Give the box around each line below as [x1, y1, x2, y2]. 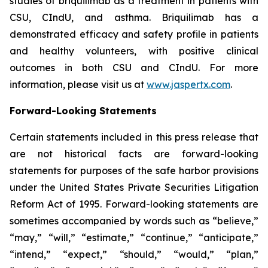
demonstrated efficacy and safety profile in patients [10, 28, 258, 40]
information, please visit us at [10, 78, 147, 90]
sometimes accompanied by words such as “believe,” [10, 215, 258, 227]
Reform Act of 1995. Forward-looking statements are [10, 198, 258, 210]
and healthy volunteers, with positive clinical [10, 45, 258, 57]
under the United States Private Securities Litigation [10, 181, 258, 193]
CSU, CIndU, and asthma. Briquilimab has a [10, 11, 258, 23]
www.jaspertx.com [147, 78, 230, 90]
